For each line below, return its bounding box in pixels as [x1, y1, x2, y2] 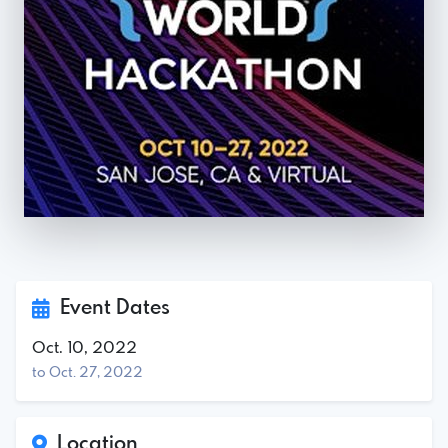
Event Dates [50, 297, 170, 319]
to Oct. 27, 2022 [32, 365, 143, 380]
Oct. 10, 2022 [32, 339, 137, 357]
